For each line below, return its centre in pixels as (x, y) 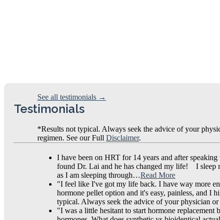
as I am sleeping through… (99, 175)
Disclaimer (123, 138)
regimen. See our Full (72, 138)
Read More (158, 175)
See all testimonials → (72, 97)
